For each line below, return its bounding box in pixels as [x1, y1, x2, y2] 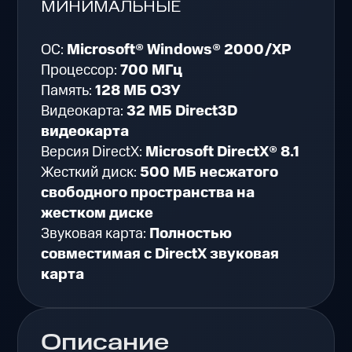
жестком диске [41, 202, 154, 224]
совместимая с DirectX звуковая [41, 243, 280, 265]
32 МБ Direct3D [126, 100, 238, 122]
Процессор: [41, 59, 121, 81]
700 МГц [120, 59, 183, 81]
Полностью [149, 222, 233, 244]
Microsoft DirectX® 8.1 [145, 141, 300, 163]
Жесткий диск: [41, 161, 141, 183]
